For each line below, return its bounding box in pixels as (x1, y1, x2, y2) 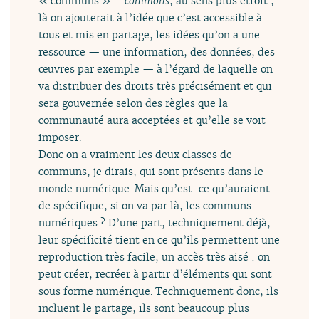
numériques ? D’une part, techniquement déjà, (38, 216, 271, 230)
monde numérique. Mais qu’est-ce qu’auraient (38, 182, 271, 196)
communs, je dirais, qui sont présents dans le (38, 164, 264, 179)
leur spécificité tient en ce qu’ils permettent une (38, 233, 281, 247)
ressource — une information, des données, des (38, 45, 276, 59)
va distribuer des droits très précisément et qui (38, 79, 273, 93)
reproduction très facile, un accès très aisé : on (38, 250, 271, 264)
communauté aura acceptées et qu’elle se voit (38, 113, 266, 127)
